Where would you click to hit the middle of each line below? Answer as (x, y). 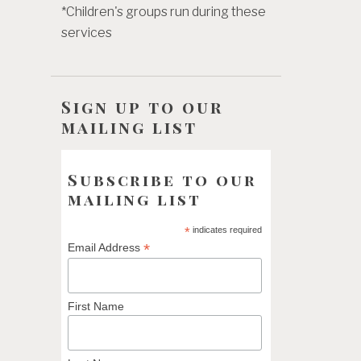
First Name (95, 307)
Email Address (105, 248)
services (87, 33)
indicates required (226, 230)
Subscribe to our (162, 180)
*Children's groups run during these (164, 12)
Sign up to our (142, 106)
